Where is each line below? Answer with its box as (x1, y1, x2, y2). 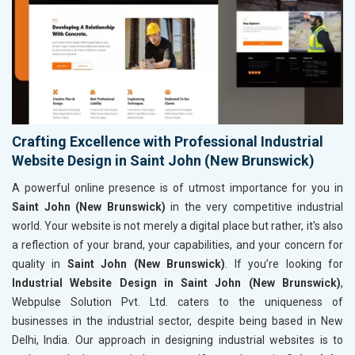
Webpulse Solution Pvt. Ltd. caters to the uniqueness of (12, 295, 343, 308)
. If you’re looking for (225, 257, 344, 270)
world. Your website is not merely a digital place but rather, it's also (12, 219, 343, 232)
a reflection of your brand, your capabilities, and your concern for (12, 238, 343, 251)
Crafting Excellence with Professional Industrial (12, 132, 323, 150)
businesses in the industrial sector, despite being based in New (12, 314, 343, 327)
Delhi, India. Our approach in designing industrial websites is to (12, 333, 343, 346)
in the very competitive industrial (165, 200, 343, 213)
